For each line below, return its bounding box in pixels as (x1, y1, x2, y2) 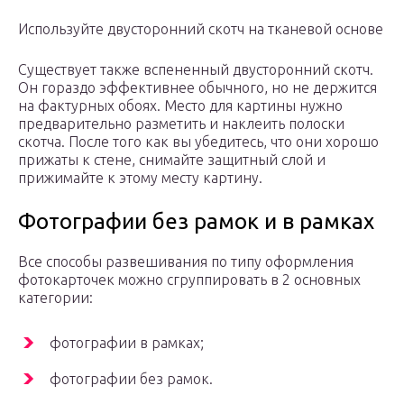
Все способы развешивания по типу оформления (18, 253, 353, 271)
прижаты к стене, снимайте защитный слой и (18, 151, 326, 169)
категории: (18, 289, 93, 307)
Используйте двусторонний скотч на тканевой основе (18, 21, 383, 38)
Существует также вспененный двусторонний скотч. (18, 61, 373, 78)
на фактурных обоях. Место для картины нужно (18, 97, 343, 115)
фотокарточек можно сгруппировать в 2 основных (18, 271, 361, 289)
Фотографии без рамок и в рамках (18, 209, 374, 234)
